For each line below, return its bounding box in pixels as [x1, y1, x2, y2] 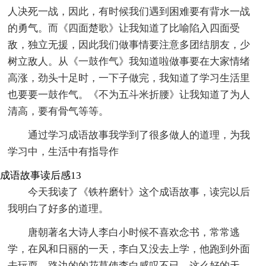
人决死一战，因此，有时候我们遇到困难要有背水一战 [8, 5, 251, 17]
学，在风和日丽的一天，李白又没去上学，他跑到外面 [8, 243, 251, 255]
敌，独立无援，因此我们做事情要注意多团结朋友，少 [8, 39, 251, 50]
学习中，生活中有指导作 [8, 145, 119, 157]
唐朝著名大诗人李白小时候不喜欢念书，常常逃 [28, 226, 240, 238]
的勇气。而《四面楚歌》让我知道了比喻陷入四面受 [8, 22, 240, 34]
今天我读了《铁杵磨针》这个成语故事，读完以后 [28, 186, 251, 198]
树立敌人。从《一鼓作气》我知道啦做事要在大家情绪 [8, 55, 251, 67]
